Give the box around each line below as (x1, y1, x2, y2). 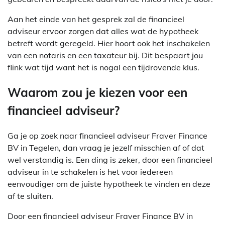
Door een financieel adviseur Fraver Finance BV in (8, 210, 193, 221)
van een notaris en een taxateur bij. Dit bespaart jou (8, 50, 203, 60)
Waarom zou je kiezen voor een (8, 84, 187, 100)
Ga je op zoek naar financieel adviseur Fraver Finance (8, 130, 207, 141)
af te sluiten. (8, 190, 53, 201)
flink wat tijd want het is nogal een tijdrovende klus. (8, 62, 199, 72)
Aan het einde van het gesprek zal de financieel (8, 14, 184, 24)
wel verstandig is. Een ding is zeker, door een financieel (8, 154, 212, 165)
